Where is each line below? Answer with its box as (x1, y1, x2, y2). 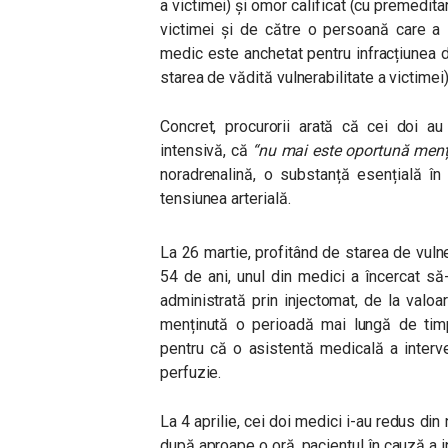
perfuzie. (160, 363, 222, 382)
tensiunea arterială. (160, 189, 291, 208)
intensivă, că (160, 141, 248, 160)
